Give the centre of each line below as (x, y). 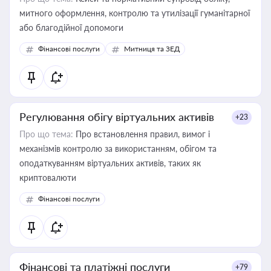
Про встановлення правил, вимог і (142, 134)
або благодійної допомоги (71, 28)
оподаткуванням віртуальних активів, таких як (110, 163)
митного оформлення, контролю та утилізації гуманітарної (135, 13)
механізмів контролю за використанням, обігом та (118, 149)
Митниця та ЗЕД (152, 49)
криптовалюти (48, 178)
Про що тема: (46, 134)
